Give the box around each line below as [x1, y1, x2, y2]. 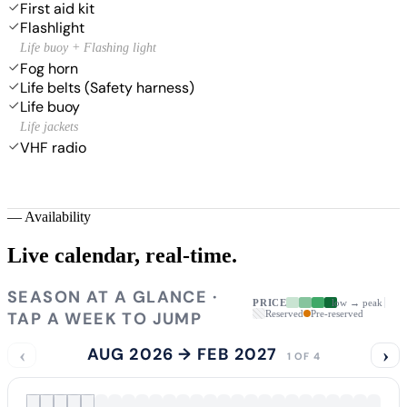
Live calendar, [7, 243, 140, 267]
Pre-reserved [311, 307, 364, 319]
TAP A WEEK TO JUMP [7, 307, 203, 330]
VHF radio [20, 137, 86, 157]
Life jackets [20, 119, 78, 134]
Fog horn [20, 58, 78, 78]
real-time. [145, 243, 237, 267]
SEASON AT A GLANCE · [7, 285, 218, 308]
